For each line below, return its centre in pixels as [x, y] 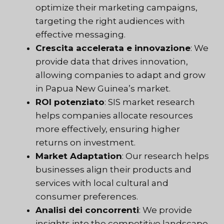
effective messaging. [80, 35]
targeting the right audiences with [110, 21]
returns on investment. [85, 143]
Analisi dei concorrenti [87, 210]
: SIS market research [150, 102]
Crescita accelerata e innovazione [113, 48]
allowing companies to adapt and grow [120, 75]
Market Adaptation [79, 156]
